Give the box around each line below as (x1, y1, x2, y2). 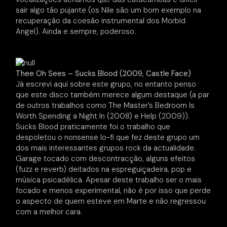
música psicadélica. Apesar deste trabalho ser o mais (16, 175, 202, 185)
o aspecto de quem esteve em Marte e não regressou (16, 196, 206, 207)
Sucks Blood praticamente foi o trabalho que (16, 122, 171, 132)
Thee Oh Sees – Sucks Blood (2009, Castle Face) (16, 68, 192, 79)
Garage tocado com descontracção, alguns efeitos (16, 154, 196, 164)
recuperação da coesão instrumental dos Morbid (16, 15, 186, 26)
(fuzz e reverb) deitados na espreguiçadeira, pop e (16, 164, 192, 175)
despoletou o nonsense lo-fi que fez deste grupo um (16, 132, 200, 143)
